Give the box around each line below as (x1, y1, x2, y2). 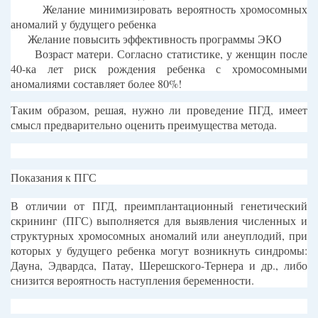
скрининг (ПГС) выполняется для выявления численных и (11, 213, 307, 229)
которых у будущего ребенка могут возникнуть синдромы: (11, 243, 307, 258)
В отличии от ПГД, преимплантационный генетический (11, 198, 307, 214)
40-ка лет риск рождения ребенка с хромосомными (11, 61, 307, 77)
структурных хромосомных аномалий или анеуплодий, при (11, 228, 307, 243)
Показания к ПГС (11, 170, 97, 185)
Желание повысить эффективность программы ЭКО (28, 31, 282, 47)
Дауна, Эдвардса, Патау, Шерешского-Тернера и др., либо (11, 258, 307, 273)
